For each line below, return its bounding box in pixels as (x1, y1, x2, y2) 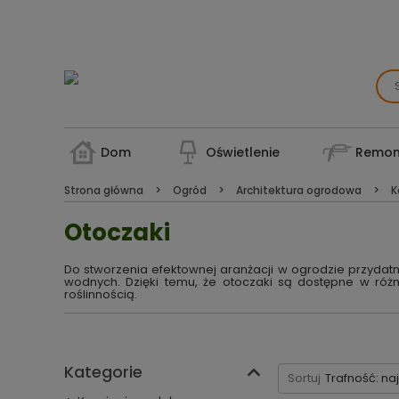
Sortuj (288, 370, 321, 387)
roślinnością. (64, 286, 137, 303)
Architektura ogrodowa (233, 183, 364, 198)
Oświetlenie (206, 143, 281, 161)
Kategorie (64, 361, 142, 383)
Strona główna (64, 183, 146, 198)
